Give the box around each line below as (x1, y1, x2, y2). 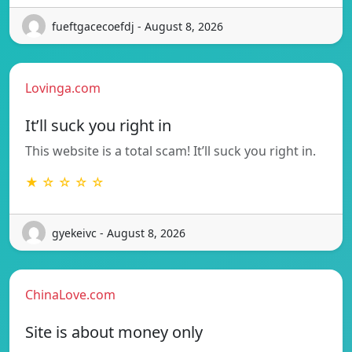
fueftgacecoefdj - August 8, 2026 (52, 18, 223, 34)
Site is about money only (25, 321, 203, 343)
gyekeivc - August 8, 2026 (52, 225, 185, 240)
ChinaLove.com (25, 286, 115, 304)
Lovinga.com (25, 79, 101, 97)
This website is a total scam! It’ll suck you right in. (25, 142, 316, 160)
